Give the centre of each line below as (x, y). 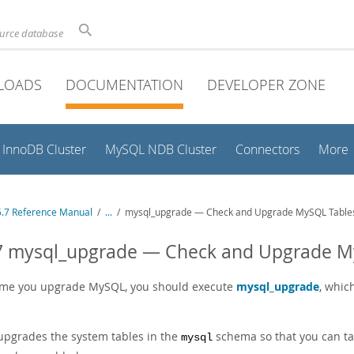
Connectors (267, 150)
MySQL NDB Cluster (161, 150)
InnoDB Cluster (44, 150)
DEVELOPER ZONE (266, 85)
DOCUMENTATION (124, 85)
